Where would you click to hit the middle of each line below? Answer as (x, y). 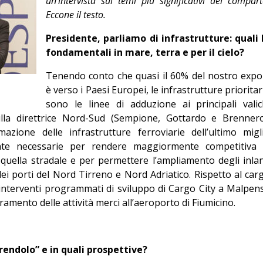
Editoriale (195, 12)
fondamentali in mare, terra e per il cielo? (145, 52)
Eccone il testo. (76, 15)
